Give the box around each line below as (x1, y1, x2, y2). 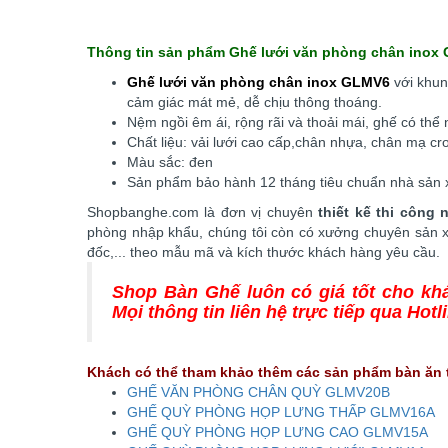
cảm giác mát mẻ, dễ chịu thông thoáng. (127, 94, 382, 110)
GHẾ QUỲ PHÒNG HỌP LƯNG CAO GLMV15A (127, 424, 428, 440)
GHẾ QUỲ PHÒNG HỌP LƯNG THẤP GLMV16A (127, 404, 435, 420)
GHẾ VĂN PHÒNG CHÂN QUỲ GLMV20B (127, 384, 390, 400)
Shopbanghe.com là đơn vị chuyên (87, 204, 319, 220)
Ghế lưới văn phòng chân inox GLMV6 (127, 74, 391, 90)
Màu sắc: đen (127, 154, 213, 170)
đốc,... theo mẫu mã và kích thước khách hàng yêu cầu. (87, 244, 444, 260)
